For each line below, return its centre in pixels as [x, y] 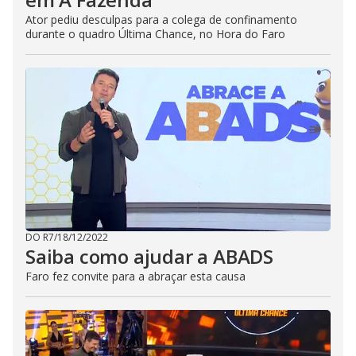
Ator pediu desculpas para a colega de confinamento [161, 19]
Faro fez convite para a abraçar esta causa [135, 276]
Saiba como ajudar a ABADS [149, 256]
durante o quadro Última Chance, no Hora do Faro [155, 34]
